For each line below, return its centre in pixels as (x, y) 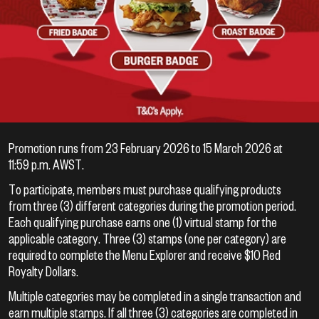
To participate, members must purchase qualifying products (145, 189)
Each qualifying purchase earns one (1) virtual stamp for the (143, 221)
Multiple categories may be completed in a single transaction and (155, 296)
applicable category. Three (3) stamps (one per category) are (147, 238)
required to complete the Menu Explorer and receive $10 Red (145, 254)
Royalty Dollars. (43, 271)
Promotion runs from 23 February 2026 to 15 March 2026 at (146, 147)
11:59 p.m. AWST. (46, 164)
